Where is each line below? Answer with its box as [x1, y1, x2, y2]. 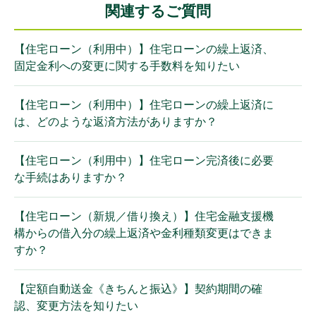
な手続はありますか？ [14, 171, 127, 183]
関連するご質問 [105, 3, 211, 19]
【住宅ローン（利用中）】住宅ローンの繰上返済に [14, 99, 274, 111]
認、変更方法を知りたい [14, 300, 138, 312]
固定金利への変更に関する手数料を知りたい [14, 60, 240, 72]
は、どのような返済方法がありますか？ [14, 116, 217, 128]
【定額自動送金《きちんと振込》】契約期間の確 [14, 283, 262, 295]
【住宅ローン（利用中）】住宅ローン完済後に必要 [14, 154, 274, 166]
